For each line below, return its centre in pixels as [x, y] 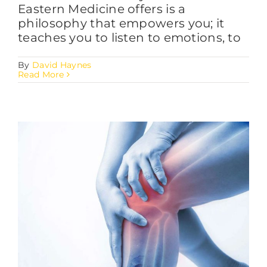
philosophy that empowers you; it [121, 24]
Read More [41, 75]
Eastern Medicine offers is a [102, 9]
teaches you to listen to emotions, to [130, 38]
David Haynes [62, 65]
